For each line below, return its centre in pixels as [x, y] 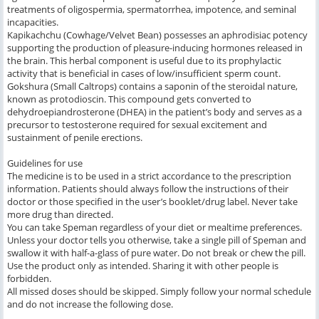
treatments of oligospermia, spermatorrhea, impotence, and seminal [152, 10]
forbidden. [29, 279]
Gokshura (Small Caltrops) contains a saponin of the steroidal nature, [152, 87]
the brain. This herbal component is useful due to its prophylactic [144, 61]
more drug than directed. [60, 215]
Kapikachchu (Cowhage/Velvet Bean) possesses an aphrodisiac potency [157, 35]
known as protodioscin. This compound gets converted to [129, 99]
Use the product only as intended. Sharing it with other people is [143, 266]
